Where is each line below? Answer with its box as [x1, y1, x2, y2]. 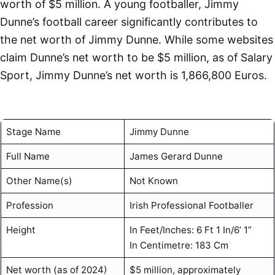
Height [6, 223, 36, 236]
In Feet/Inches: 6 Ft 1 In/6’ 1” [129, 223, 252, 236]
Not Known [129, 174, 178, 187]
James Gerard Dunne [129, 150, 223, 162]
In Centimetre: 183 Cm [129, 239, 228, 251]
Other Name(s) [6, 174, 72, 187]
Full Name [6, 150, 50, 162]
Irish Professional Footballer [129, 199, 254, 211]
